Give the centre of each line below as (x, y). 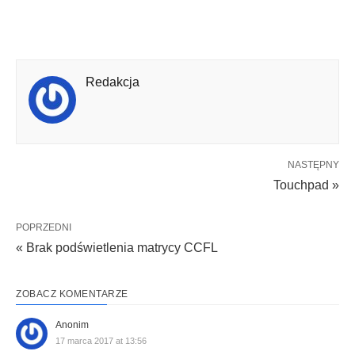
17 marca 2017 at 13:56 (101, 341)
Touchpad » (306, 185)
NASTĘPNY (313, 165)
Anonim (72, 325)
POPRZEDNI (44, 227)
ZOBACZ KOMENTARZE (72, 294)
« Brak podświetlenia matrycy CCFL (117, 248)
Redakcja (113, 82)
